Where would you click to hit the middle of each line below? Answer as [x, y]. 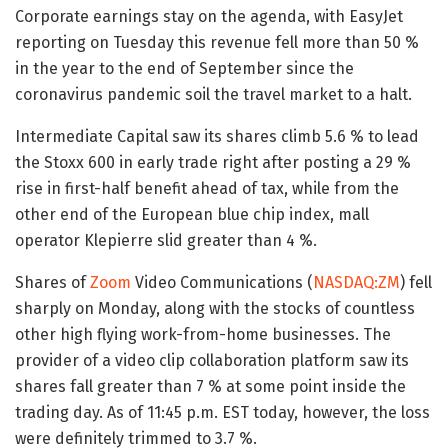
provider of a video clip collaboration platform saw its [212, 360]
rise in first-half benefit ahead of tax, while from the [207, 188]
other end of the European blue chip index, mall [192, 214]
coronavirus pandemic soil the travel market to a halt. [213, 94]
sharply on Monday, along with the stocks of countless [215, 308]
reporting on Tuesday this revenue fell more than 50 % [217, 42]
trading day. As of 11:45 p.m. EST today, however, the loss [222, 412]
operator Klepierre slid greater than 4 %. [166, 240]
